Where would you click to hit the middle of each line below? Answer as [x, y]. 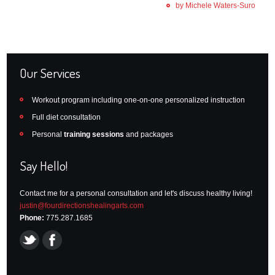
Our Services [50, 72]
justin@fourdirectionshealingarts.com [82, 206]
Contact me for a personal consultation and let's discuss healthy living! [136, 194]
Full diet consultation [67, 117]
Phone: [32, 218]
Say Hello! [44, 166]
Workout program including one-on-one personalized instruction [139, 100]
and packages [149, 134]
